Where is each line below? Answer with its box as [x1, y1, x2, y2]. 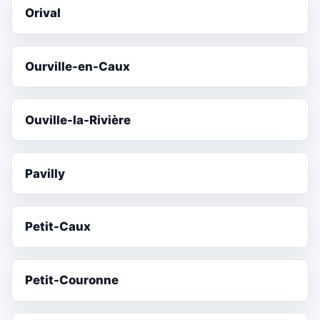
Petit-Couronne [25, 273, 119, 288]
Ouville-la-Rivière [25, 112, 131, 127]
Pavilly [25, 166, 66, 181]
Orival [25, 6, 61, 21]
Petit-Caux [25, 219, 91, 234]
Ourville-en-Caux [25, 59, 131, 74]
